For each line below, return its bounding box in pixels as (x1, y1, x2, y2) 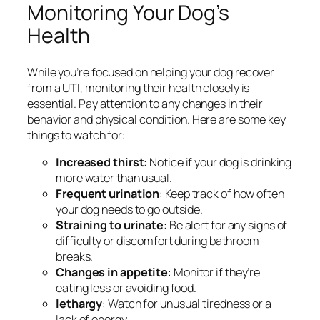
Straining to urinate (56, 216, 164, 233)
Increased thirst (56, 154, 144, 170)
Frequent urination (56, 185, 160, 201)
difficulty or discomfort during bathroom (56, 232, 259, 249)
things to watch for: (27, 126, 126, 143)
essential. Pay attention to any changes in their (27, 95, 264, 111)
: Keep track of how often (159, 185, 284, 201)
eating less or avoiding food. (56, 279, 197, 296)
